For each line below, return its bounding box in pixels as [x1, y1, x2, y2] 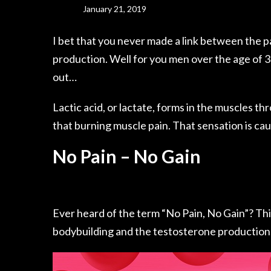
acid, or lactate [82, 100, 152, 114]
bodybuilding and [53, 224, 135, 238]
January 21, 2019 [83, 4, 146, 14]
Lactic [53, 100, 82, 114]
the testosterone [135, 224, 216, 238]
